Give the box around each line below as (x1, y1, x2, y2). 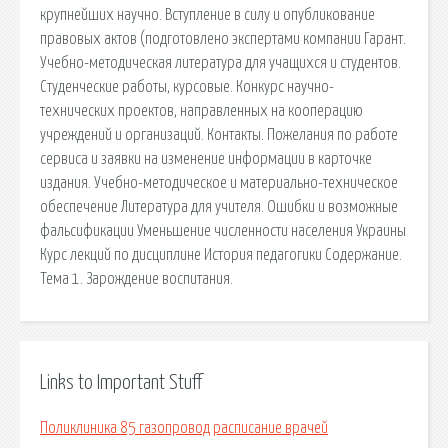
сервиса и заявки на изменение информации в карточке (40, 150, 372, 167)
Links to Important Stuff (40, 372, 202, 393)
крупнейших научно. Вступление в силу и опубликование (40, 6, 375, 23)
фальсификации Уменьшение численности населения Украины (40, 222, 406, 239)
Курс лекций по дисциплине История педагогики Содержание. (40, 246, 402, 263)
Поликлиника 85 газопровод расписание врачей (40, 420, 328, 437)
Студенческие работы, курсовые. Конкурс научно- (40, 78, 334, 95)
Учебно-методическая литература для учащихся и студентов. (40, 54, 401, 71)
